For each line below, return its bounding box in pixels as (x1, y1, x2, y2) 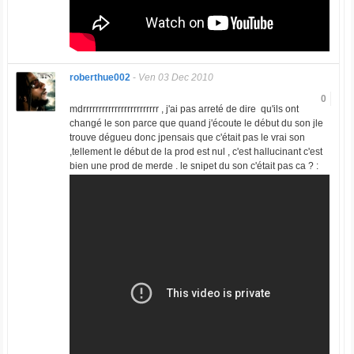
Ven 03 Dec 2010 (137, 72, 213, 84)
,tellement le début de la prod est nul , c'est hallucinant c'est (69, 146, 322, 158)
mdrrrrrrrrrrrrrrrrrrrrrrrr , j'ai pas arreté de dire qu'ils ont (69, 104, 299, 115)
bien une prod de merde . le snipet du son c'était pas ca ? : (69, 160, 318, 172)
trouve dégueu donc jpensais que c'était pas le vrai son (69, 132, 305, 144)
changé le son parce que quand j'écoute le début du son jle (69, 118, 323, 130)
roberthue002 (69, 72, 130, 84)
